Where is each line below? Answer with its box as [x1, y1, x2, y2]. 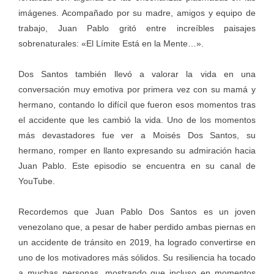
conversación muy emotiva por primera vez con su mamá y [18, 84, 256, 95]
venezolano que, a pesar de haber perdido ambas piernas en [18, 222, 256, 232]
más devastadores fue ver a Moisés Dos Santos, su [18, 130, 256, 141]
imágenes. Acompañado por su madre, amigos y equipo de [18, 8, 256, 18]
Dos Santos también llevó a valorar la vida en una [18, 69, 256, 80]
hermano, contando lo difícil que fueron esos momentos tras [18, 100, 256, 110]
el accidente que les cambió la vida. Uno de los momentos [18, 115, 256, 125]
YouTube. [18, 176, 55, 187]
